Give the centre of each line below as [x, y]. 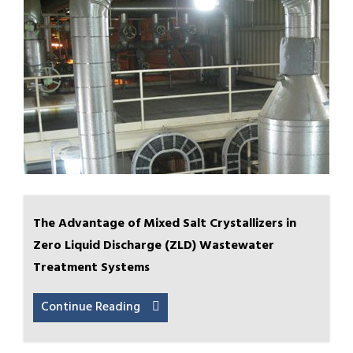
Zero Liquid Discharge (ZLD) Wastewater [154, 246]
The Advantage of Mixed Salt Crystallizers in [165, 224]
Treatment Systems [91, 268]
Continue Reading [91, 307]
